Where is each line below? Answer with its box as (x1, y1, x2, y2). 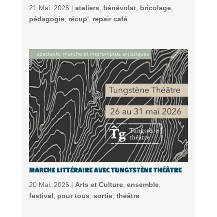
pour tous (57, 192, 90, 200)
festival (29, 192, 53, 200)
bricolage (139, 4, 171, 12)
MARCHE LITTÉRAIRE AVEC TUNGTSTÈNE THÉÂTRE (29, 166, 182, 175)
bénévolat (103, 4, 136, 12)
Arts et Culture (75, 181, 123, 189)
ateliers (75, 4, 99, 12)
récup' (68, 15, 89, 23)
